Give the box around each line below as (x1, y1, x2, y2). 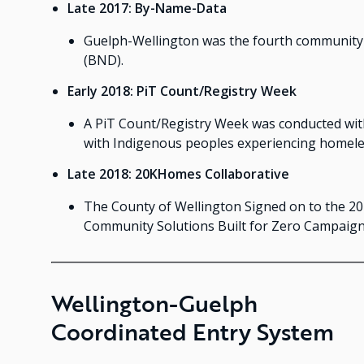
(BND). (83, 51, 123, 70)
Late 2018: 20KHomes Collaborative (67, 165, 289, 184)
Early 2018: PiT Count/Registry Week (67, 82, 297, 101)
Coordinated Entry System (50, 315, 334, 349)
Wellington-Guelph (50, 287, 258, 320)
